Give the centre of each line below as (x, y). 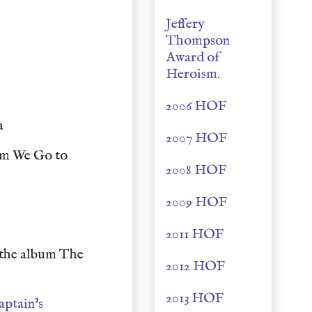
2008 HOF (196, 170)
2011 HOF (195, 234)
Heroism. (193, 74)
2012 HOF (195, 266)
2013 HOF (195, 298)
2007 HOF (196, 138)
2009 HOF (196, 202)
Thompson (198, 41)
